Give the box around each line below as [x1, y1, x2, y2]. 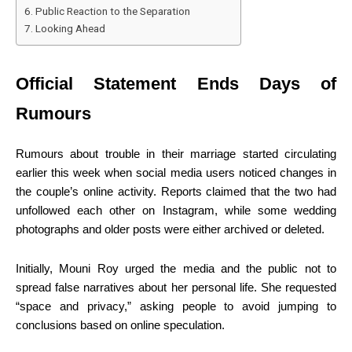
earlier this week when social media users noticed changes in [16, 165, 336, 179]
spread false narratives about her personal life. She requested [16, 280, 336, 294]
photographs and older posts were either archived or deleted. [16, 222, 324, 236]
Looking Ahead [35, 21, 105, 35]
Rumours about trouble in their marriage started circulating [16, 146, 336, 160]
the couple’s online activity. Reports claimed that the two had [16, 184, 336, 198]
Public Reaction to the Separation [35, 4, 190, 17]
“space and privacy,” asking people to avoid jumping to [16, 299, 336, 313]
